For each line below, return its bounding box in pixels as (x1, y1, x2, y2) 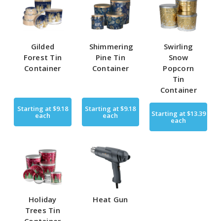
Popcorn (163, 63, 194, 74)
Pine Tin (95, 52, 125, 63)
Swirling (164, 41, 193, 52)
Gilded (31, 41, 55, 52)
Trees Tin (25, 205, 60, 216)
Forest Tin (23, 52, 62, 63)
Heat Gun (93, 194, 128, 205)
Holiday (28, 194, 57, 205)
